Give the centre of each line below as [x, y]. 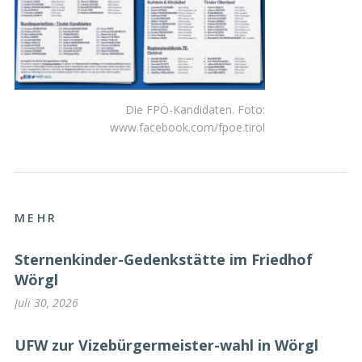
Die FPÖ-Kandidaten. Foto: [195, 109]
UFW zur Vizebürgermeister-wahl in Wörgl [166, 345]
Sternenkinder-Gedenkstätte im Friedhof [164, 260]
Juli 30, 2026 [46, 302]
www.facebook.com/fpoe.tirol [187, 127]
